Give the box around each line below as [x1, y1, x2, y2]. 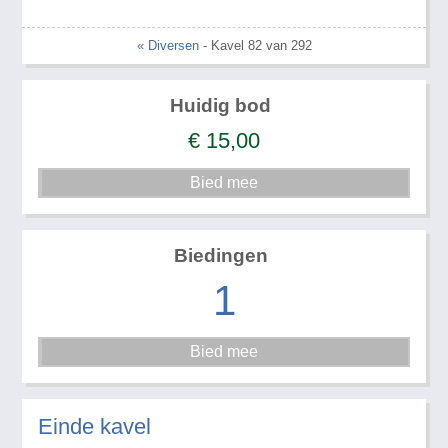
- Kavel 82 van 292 [198, 38, 312, 54]
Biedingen [173, 245, 268, 267]
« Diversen [136, 38, 199, 54]
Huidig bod [170, 95, 272, 117]
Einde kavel [38, 413, 152, 439]
